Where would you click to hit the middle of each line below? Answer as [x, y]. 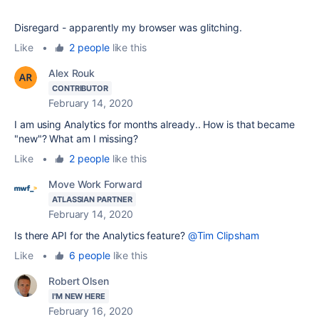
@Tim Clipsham [223, 235]
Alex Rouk [72, 73]
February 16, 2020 [91, 310]
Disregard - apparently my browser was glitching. [128, 27]
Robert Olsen [79, 281]
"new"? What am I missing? [76, 138]
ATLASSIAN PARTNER [92, 199]
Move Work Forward [95, 184]
